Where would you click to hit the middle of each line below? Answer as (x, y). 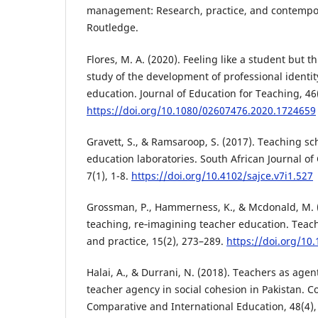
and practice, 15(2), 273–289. (157, 241)
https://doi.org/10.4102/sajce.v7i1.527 (222, 175)
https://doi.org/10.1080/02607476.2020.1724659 (201, 110)
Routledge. (113, 28)
